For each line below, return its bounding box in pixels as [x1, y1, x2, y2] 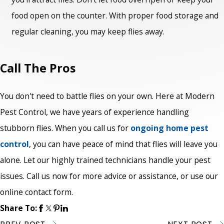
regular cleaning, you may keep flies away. [11, 26, 167, 37]
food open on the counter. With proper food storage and [11, 10, 219, 21]
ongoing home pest [130, 122, 208, 134]
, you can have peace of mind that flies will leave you [29, 138, 217, 150]
